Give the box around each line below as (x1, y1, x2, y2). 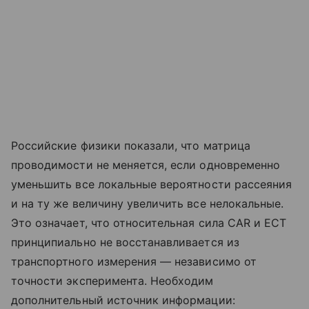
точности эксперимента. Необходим (11, 273, 214, 288)
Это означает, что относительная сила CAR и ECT (11, 215, 287, 230)
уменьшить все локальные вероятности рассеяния (11, 177, 292, 191)
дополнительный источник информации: (11, 292, 235, 307)
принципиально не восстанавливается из (11, 235, 239, 249)
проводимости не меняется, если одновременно (11, 157, 281, 172)
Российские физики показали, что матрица (11, 138, 250, 152)
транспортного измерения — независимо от (11, 254, 257, 268)
